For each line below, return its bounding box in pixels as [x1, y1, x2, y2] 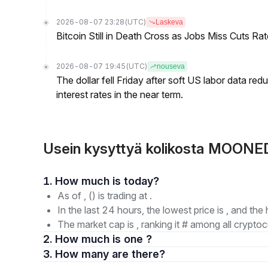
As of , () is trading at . [57, 190, 152, 202]
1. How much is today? [124, 175, 159, 187]
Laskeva [156, 18, 183, 26]
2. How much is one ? [55, 233, 152, 245]
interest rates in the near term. [56, 89, 183, 100]
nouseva [157, 62, 185, 71]
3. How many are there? [112, 248, 165, 260]
